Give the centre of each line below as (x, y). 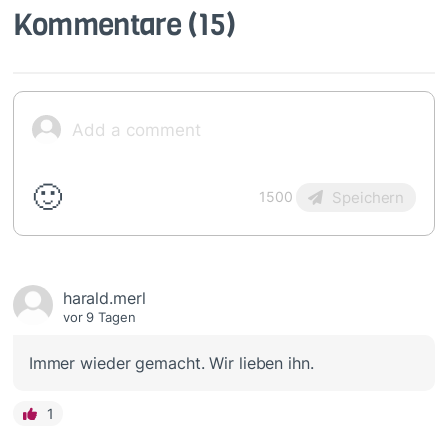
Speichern (368, 197)
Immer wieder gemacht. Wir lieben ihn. (171, 363)
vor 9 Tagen (99, 317)
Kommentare (100, 25)
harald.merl (104, 298)
